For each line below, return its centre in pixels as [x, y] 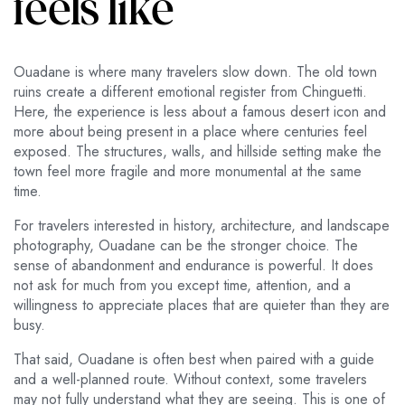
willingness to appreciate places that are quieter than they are [202, 306]
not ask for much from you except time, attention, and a [182, 286]
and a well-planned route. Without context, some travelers [190, 380]
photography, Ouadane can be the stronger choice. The [186, 246]
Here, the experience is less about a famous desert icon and [200, 112]
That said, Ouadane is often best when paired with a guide [194, 360]
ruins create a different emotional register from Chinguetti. [190, 92]
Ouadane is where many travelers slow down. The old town [195, 72]
